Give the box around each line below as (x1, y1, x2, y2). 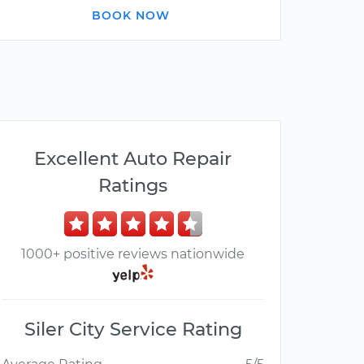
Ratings (98, 174, 167, 197)
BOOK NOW (92, 8, 170, 23)
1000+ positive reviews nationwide (21, 246, 245, 262)
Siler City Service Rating (24, 318, 242, 341)
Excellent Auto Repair (34, 147, 232, 170)
